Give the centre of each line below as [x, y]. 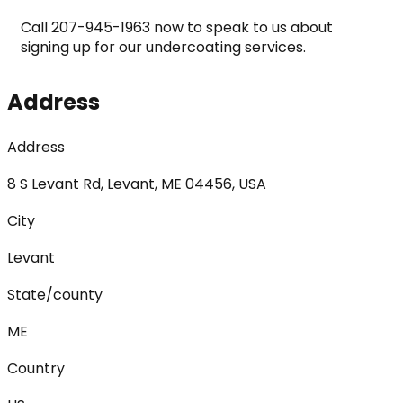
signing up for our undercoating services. [163, 47]
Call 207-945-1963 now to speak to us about [177, 27]
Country [36, 368]
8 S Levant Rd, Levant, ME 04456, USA [137, 184]
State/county [55, 294]
